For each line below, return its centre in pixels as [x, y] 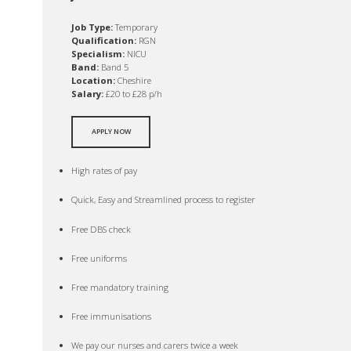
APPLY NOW [111, 132]
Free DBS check [101, 229]
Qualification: [104, 40]
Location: [94, 80]
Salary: [88, 93]
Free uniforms [100, 258]
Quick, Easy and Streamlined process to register [164, 200]
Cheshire [134, 80]
